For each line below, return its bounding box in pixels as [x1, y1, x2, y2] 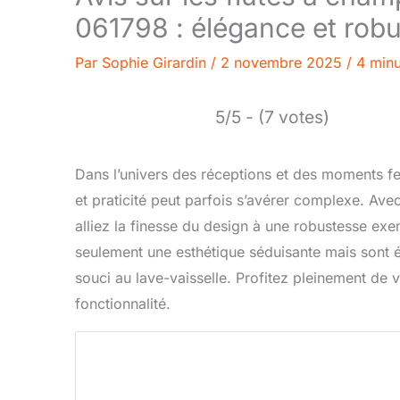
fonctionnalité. [75, 295, 171, 313]
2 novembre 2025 [221, 54, 346, 72]
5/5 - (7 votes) [215, 106, 329, 129]
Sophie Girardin [102, 54, 211, 72]
